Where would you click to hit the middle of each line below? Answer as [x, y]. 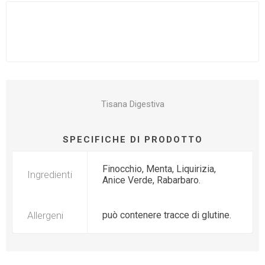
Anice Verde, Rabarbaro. [151, 180]
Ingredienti [50, 174]
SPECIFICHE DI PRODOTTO [132, 140]
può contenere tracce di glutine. [167, 215]
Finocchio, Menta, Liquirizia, [159, 169]
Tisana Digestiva [132, 104]
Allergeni [45, 215]
